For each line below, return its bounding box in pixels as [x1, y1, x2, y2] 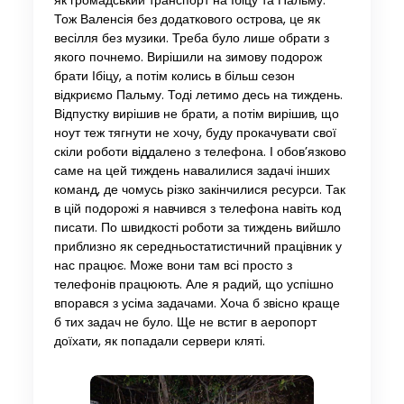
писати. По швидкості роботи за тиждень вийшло [53, 218, 341, 236]
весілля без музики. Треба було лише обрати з [53, 29, 329, 47]
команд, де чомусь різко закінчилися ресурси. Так [53, 180, 345, 198]
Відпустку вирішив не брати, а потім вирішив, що [53, 105, 339, 123]
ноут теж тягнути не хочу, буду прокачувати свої [53, 124, 336, 142]
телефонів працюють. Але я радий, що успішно [53, 275, 334, 293]
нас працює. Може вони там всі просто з [53, 256, 292, 274]
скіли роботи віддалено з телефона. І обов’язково [53, 142, 346, 161]
